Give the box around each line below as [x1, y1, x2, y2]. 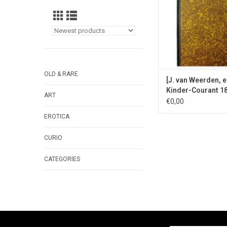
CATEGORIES [44, 156, 80, 163]
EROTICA [44, 113, 69, 120]
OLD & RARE [44, 70, 78, 78]
